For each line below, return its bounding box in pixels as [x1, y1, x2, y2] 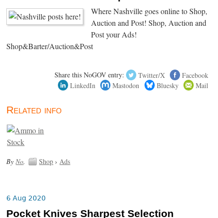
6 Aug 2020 [6, 194, 46, 202]
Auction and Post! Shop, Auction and [91, 18, 207, 29]
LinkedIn [70, 80, 96, 90]
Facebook [182, 70, 208, 80]
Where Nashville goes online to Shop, [91, 6, 208, 17]
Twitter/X [138, 70, 165, 80]
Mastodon [112, 80, 140, 90]
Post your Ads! [91, 29, 142, 40]
